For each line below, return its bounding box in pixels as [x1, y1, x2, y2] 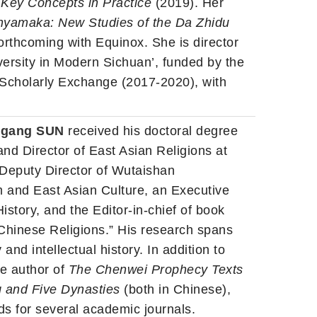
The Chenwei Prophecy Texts [68, 263, 243, 277]
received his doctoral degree [64, 124, 238, 139]
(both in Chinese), [120, 282, 231, 297]
